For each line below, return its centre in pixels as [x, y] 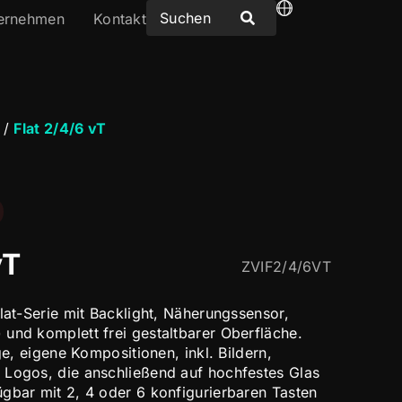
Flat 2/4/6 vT [60, 128]
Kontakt [120, 19]
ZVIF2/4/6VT [286, 267]
